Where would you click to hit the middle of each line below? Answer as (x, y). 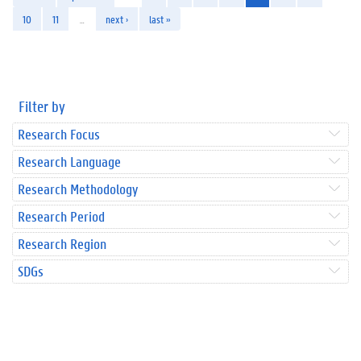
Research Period (61, 216)
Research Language (69, 161)
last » (160, 19)
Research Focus (59, 134)
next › (117, 19)
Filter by (42, 106)
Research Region (62, 243)
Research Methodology (78, 189)
